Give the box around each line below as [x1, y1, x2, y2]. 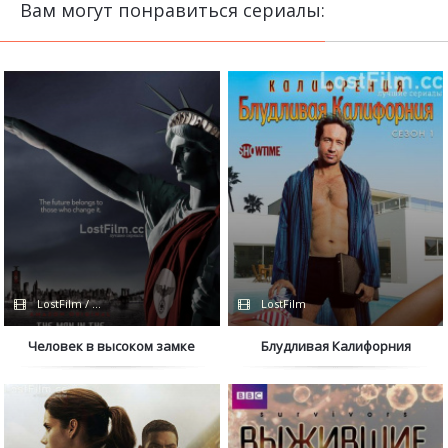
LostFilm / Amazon [34, 296, 137, 312]
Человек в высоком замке [28, 337, 196, 356]
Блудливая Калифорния [260, 337, 411, 356]
